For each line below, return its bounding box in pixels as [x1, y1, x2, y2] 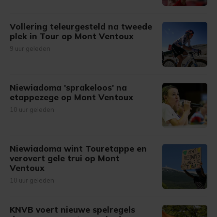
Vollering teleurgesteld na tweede [10, 21, 152, 31]
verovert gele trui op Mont [10, 153, 120, 163]
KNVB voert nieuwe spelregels [10, 204, 135, 215]
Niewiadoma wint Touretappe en [10, 143, 147, 154]
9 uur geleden [10, 45, 50, 52]
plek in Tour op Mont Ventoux [10, 31, 134, 41]
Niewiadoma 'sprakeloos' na [10, 82, 127, 93]
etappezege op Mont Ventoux [10, 92, 133, 102]
